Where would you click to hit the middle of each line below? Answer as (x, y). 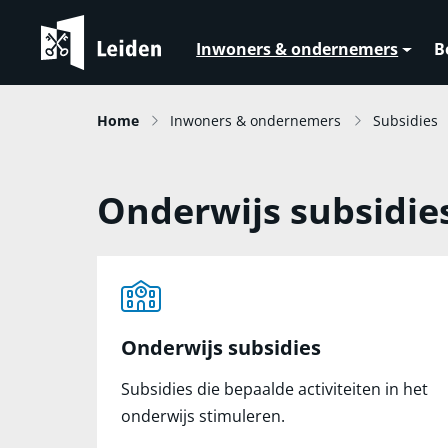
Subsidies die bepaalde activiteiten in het (274, 389)
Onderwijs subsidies (221, 347)
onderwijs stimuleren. (203, 416)
